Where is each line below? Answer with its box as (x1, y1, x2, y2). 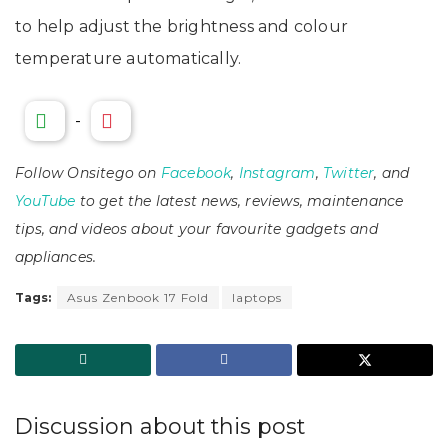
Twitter (323, 163, 375, 182)
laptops (232, 289, 282, 305)
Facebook (160, 163, 232, 182)
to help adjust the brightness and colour (15, 16, 349, 36)
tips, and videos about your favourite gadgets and (15, 219, 378, 238)
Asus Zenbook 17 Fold (67, 289, 209, 305)
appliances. (15, 247, 97, 266)
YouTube (15, 191, 76, 210)
